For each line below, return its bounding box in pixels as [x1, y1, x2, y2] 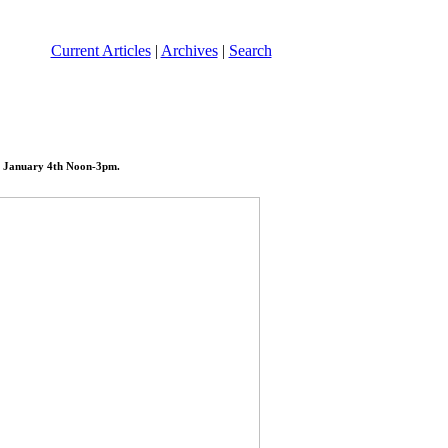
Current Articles [50, 41, 151, 59]
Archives [160, 41, 218, 59]
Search [228, 41, 272, 59]
